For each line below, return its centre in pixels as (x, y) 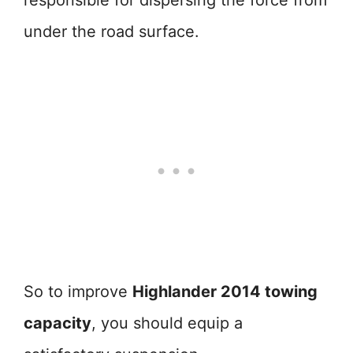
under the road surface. (111, 32)
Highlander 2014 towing (225, 292)
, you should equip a (167, 323)
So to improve (78, 292)
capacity (58, 323)
